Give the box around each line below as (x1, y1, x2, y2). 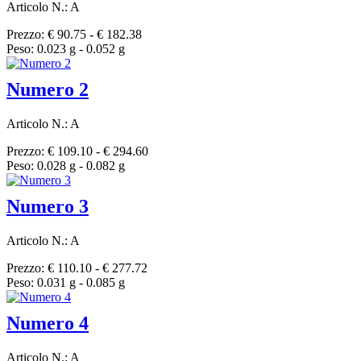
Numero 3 (6, 195, 89, 217)
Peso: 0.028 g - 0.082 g (6, 158, 125, 172)
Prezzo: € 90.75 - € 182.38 (6, 27, 142, 41)
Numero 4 (6, 312, 89, 334)
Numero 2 (6, 78, 89, 100)
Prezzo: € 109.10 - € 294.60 (6, 143, 148, 158)
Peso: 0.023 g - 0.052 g (6, 41, 125, 56)
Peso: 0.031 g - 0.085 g (6, 275, 125, 289)
